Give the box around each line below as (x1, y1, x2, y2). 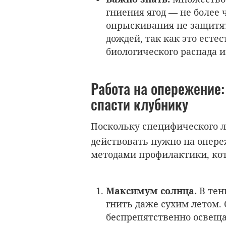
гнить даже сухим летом (106, 197, 219, 210)
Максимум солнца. (106, 184, 197, 197)
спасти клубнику (91, 93, 188, 115)
